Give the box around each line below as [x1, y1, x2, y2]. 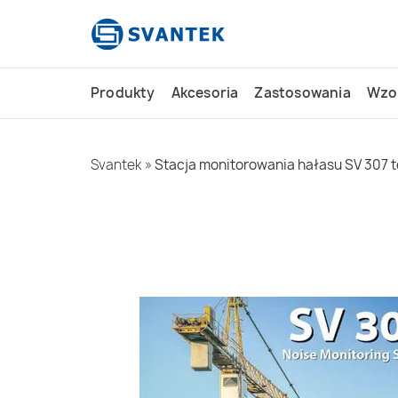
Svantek [91, 155, 142, 174]
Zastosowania [254, 84, 351, 102]
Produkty [91, 84, 155, 102]
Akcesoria [171, 84, 239, 102]
